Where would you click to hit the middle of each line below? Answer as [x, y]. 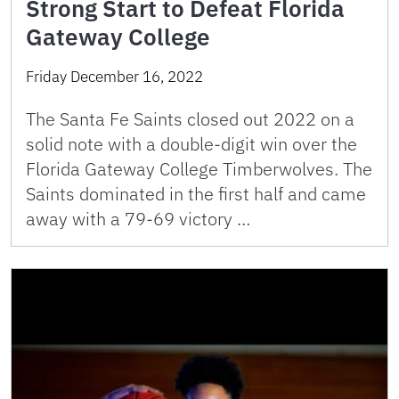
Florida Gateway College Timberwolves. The [199, 168]
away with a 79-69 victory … [138, 218]
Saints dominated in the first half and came [196, 193]
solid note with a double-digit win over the [191, 143]
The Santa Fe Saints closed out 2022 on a [190, 118]
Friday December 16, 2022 [114, 76]
